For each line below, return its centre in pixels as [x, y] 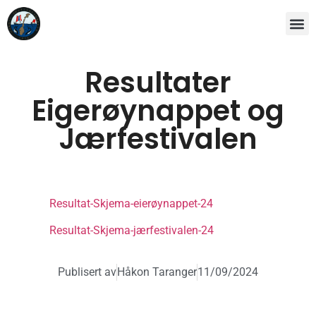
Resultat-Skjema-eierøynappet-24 [131, 204]
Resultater [158, 83]
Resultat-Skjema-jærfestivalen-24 [132, 231]
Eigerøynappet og [158, 111]
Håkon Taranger [157, 272]
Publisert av [87, 272]
